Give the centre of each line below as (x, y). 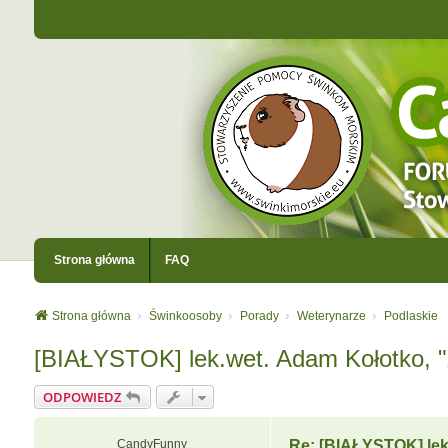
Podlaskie (410, 316)
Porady (259, 316)
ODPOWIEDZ (81, 397)
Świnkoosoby (185, 316)
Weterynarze (331, 316)
